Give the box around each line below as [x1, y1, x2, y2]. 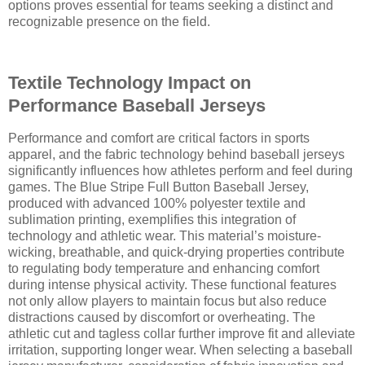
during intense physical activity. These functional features [8, 278, 336, 292]
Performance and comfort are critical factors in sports [8, 131, 310, 146]
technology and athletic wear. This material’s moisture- [8, 229, 321, 244]
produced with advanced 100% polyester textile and [8, 196, 306, 211]
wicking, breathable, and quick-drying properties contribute [8, 245, 345, 260]
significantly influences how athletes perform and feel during [8, 164, 353, 178]
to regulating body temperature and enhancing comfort [8, 262, 319, 276]
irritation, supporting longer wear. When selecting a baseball [8, 343, 353, 358]
